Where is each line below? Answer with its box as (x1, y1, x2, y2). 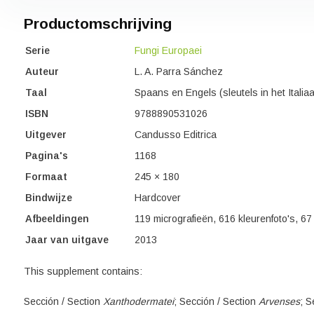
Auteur (25, 66, 59, 77)
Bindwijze (25, 192, 72, 203)
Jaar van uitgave (25, 234, 114, 245)
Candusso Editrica (134, 129, 217, 140)
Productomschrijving (23, 15, 172, 32)
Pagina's (25, 150, 68, 161)
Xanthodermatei (102, 296, 174, 307)
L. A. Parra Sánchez (134, 66, 223, 77)
